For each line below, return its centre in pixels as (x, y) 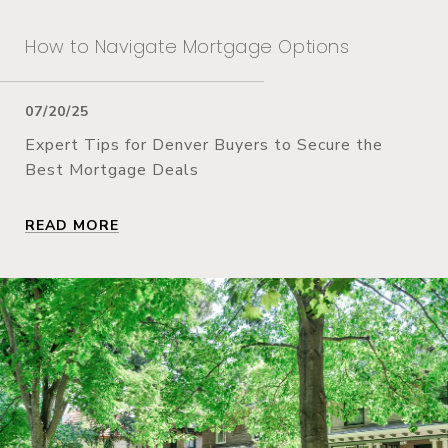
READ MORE (72, 225)
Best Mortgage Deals (112, 169)
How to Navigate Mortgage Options (187, 46)
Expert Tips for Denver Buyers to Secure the (204, 144)
